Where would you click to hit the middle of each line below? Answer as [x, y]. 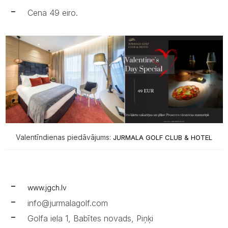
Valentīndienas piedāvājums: [63, 137]
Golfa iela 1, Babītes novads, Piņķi [90, 218]
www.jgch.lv [47, 187]
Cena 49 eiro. [52, 13]
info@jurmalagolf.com [67, 203]
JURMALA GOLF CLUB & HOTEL [162, 137]
